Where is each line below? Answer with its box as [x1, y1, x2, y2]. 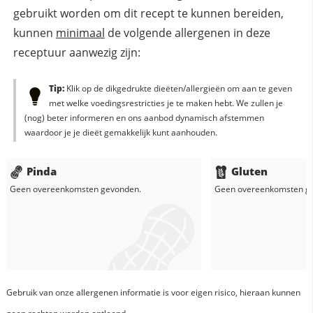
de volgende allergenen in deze [104, 25, 270, 41]
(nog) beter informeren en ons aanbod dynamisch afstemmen [24, 112, 264, 124]
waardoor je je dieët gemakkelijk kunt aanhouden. [24, 126, 217, 139]
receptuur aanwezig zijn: [13, 45, 140, 61]
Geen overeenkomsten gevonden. [9, 183, 141, 196]
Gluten [231, 164, 268, 179]
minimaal [55, 25, 105, 41]
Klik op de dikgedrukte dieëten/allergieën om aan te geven [64, 82, 292, 95]
